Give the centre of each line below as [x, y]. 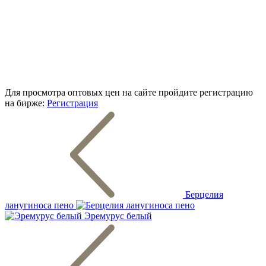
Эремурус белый [118, 216]
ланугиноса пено [39, 205]
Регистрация [72, 103]
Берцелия [204, 194]
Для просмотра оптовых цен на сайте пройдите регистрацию [129, 92]
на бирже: [25, 103]
